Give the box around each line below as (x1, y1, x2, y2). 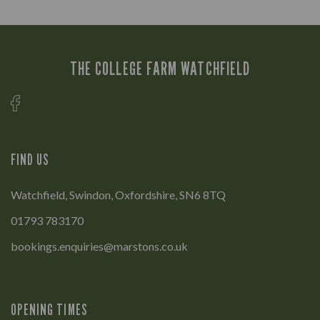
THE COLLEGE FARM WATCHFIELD (69, 58, 251, 80)
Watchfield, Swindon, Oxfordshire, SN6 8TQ (11, 187, 226, 201)
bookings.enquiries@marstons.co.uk (11, 239, 188, 253)
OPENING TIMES (11, 300, 88, 319)
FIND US (11, 150, 50, 169)
